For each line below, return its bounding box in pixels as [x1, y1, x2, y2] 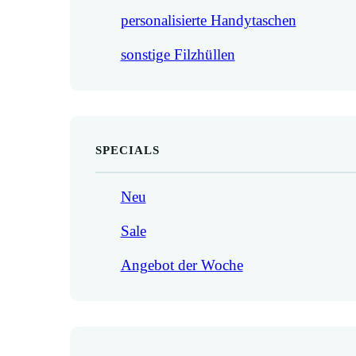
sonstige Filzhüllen [120, 45, 235, 63]
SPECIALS [95, 142, 160, 157]
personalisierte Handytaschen [120, 11, 296, 29]
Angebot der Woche [120, 256, 243, 273]
